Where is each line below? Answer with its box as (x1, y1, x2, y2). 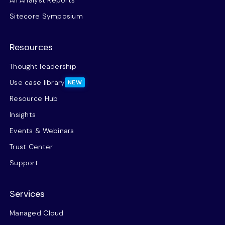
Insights (10, 110, 36, 119)
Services (10, 188, 45, 200)
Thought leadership (10, 62, 77, 71)
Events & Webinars (10, 126, 74, 135)
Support (10, 158, 38, 167)
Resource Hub (10, 94, 58, 103)
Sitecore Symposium (10, 12, 83, 21)
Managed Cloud (10, 208, 64, 217)
